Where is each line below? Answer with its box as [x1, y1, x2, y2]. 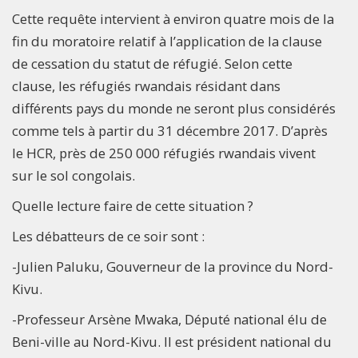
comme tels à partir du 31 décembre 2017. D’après [12, 121, 328, 140]
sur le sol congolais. [12, 165, 135, 185]
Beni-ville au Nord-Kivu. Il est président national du [12, 332, 332, 351]
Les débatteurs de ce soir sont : [12, 226, 205, 245]
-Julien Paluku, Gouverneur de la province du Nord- [12, 257, 333, 276]
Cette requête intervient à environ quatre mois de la [12, 9, 334, 28]
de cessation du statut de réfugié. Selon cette [12, 54, 292, 73]
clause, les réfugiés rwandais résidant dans [12, 76, 280, 95]
